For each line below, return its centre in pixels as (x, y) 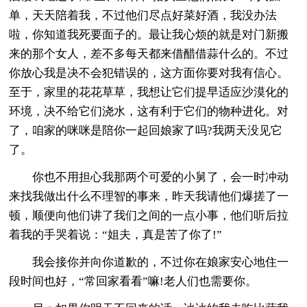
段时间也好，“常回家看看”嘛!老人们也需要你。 (133, 281)
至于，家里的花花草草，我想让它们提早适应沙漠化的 (149, 92)
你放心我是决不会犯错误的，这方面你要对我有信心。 (149, 73)
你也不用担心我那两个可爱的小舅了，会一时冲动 (149, 177)
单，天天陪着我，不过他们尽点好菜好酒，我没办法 (143, 15)
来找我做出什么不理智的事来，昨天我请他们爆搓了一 (149, 196)
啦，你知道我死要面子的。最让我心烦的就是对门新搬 (149, 34)
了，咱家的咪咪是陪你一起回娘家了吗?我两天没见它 (146, 130)
